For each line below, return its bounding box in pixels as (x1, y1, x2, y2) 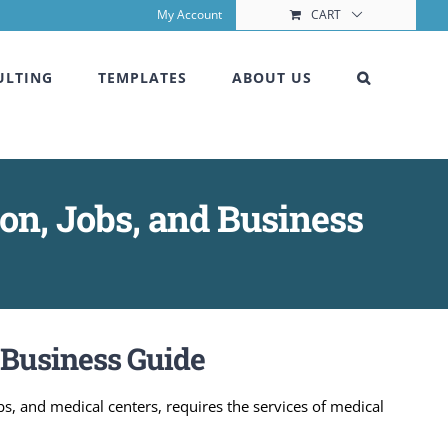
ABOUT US (232, 68, 312, 87)
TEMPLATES (98, 68, 187, 87)
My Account (157, 6, 222, 23)
